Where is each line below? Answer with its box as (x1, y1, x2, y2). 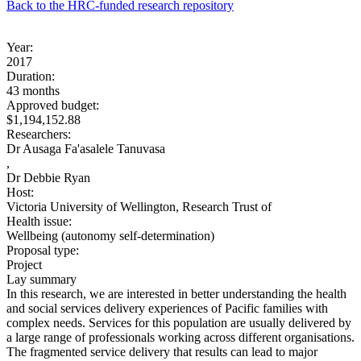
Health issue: (6, 214, 72, 228)
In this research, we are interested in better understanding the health (6, 286, 346, 301)
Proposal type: (6, 243, 79, 257)
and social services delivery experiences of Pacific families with (6, 301, 328, 315)
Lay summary (6, 272, 77, 286)
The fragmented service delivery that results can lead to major (6, 344, 317, 359)
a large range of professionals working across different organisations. (6, 330, 355, 344)
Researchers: (6, 127, 71, 141)
